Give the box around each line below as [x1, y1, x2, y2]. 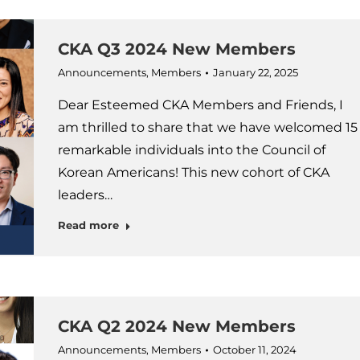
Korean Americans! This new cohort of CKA [57, 165, 329, 180]
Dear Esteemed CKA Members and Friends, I [57, 97, 343, 112]
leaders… [57, 187, 112, 202]
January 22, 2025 [212, 66, 298, 79]
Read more [57, 219, 119, 231]
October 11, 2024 [212, 343, 297, 356]
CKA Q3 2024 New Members [57, 39, 296, 59]
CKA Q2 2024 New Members [57, 317, 296, 336]
